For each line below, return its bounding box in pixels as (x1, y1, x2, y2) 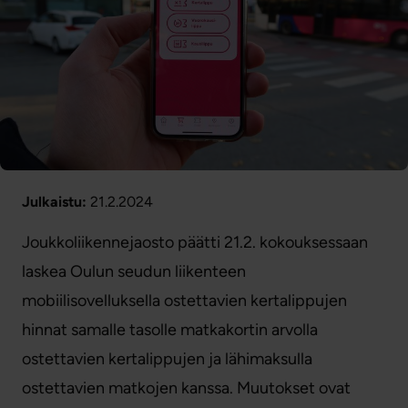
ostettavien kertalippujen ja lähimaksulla (22, 349, 312, 370)
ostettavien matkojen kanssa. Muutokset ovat (22, 378, 351, 399)
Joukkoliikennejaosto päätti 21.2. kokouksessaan (22, 232, 368, 253)
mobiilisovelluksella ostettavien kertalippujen (22, 291, 347, 311)
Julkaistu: (22, 193, 87, 211)
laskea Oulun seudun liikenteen (22, 261, 246, 282)
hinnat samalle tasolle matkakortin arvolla (22, 320, 318, 341)
